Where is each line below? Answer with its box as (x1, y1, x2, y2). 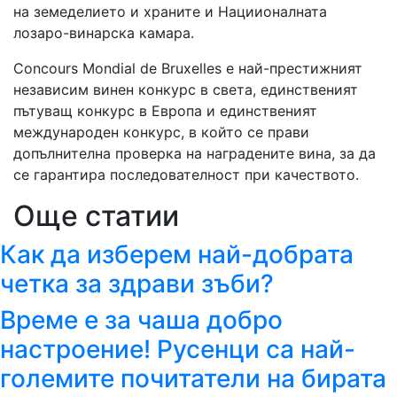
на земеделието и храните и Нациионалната (13, 3, 327, 21)
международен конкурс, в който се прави (13, 123, 309, 142)
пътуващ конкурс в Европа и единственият (13, 102, 317, 121)
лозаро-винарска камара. (13, 24, 194, 43)
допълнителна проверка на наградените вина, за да (13, 144, 376, 163)
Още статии (13, 198, 179, 234)
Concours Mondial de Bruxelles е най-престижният (13, 59, 362, 78)
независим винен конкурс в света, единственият (13, 81, 358, 99)
